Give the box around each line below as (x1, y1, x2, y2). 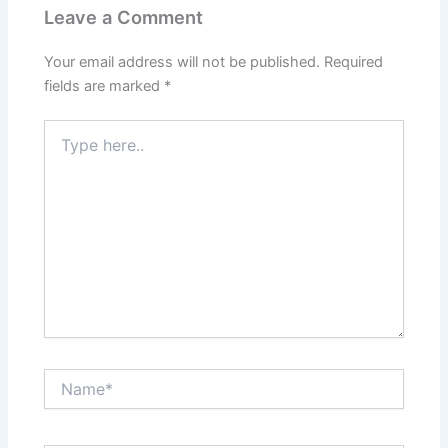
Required (324, 52, 384, 71)
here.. (43, 139, 81, 157)
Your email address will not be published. (44, 52, 321, 71)
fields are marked (44, 76, 165, 95)
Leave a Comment (44, 5, 204, 28)
